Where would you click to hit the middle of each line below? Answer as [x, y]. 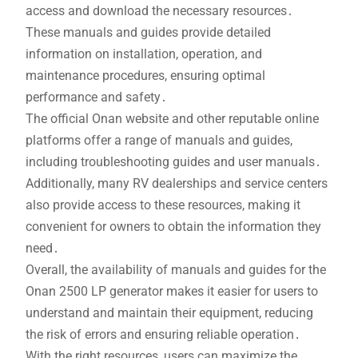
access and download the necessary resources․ [159, 11]
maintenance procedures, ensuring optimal [145, 76]
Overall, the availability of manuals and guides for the [175, 270]
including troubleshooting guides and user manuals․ [173, 162]
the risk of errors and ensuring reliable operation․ [163, 335]
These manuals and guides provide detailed [148, 33]
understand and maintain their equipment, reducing [169, 313]
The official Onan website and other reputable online [172, 119]
